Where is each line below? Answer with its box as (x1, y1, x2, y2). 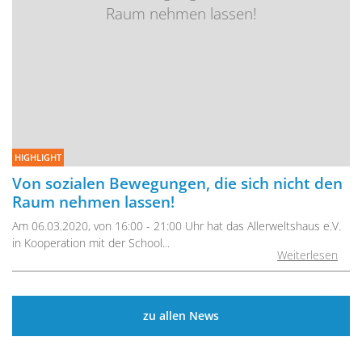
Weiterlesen (277, 246, 338, 263)
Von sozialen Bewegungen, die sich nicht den (12, 172, 343, 195)
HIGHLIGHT (14, 150, 61, 163)
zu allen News (143, 308, 219, 324)
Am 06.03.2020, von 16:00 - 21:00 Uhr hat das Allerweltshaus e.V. (12, 218, 341, 234)
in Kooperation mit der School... (12, 235, 170, 251)
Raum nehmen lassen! (12, 191, 175, 213)
